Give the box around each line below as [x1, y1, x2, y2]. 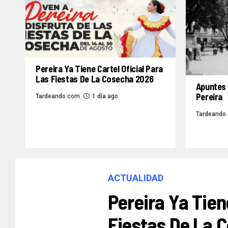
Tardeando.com [36, 93, 80, 100]
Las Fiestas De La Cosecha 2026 [36, 73, 154, 85]
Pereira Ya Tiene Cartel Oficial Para [36, 63, 163, 75]
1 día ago [92, 93, 118, 100]
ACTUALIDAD [108, 173, 163, 184]
